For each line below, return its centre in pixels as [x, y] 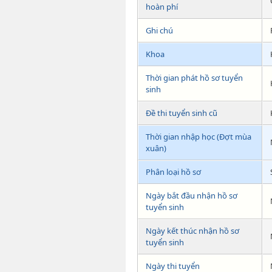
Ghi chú [159, 31]
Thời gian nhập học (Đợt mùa [199, 137]
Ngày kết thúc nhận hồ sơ [192, 231]
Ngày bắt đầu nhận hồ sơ [192, 196]
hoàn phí [162, 7]
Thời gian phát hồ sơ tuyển [194, 78]
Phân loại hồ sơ [173, 172]
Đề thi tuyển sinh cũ [182, 113]
